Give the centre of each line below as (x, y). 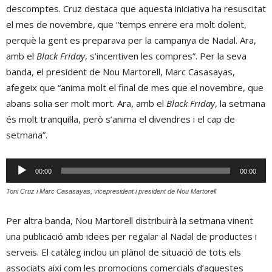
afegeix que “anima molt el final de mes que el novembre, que (135, 87)
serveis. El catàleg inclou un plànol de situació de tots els (124, 252)
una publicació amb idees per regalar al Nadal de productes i (131, 236)
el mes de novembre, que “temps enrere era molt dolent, (126, 24)
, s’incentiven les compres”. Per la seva (166, 56)
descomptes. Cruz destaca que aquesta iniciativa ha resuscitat (136, 8)
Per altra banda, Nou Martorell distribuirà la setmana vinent (130, 220)
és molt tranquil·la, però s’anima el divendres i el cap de (121, 119)
